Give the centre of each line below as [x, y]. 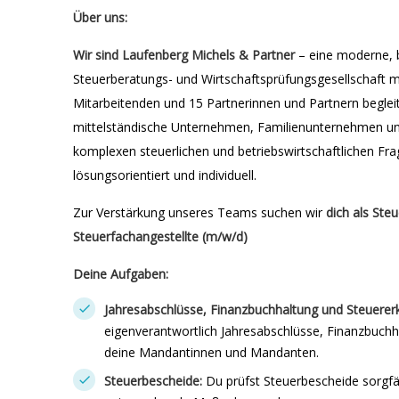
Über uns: [100, 17]
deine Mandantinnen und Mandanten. [212, 352]
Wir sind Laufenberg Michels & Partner [184, 55]
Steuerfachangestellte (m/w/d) [160, 236]
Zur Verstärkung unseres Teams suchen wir [199, 212]
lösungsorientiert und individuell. [165, 175]
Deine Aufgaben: [121, 274]
